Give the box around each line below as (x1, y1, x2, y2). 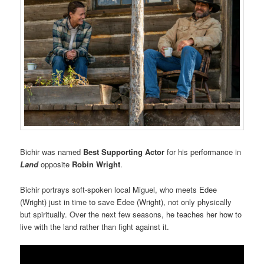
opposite (41, 159, 72, 170)
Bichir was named (20, 146, 84, 158)
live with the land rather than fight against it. (20, 220, 170, 232)
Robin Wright (72, 159, 121, 170)
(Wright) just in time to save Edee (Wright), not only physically (20, 196, 232, 207)
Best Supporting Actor (83, 146, 167, 158)
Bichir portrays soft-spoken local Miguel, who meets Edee (20, 183, 217, 195)
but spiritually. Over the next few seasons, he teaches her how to (20, 208, 242, 220)
